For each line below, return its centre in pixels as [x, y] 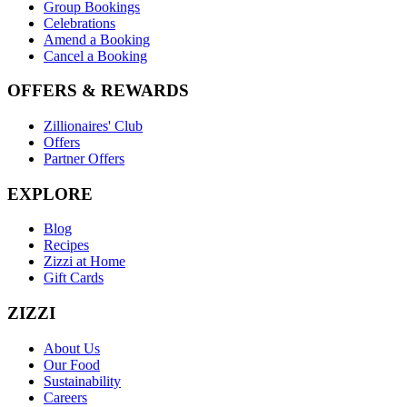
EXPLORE [50, 194]
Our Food [72, 364]
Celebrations [79, 23]
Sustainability [82, 381]
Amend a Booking [97, 39]
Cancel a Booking [95, 55]
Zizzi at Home [84, 262]
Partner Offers [84, 158]
